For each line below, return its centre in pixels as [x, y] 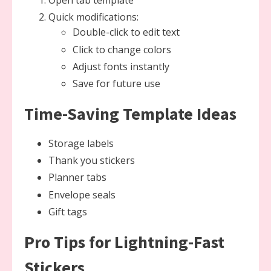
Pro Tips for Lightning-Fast [124, 242]
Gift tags [68, 211]
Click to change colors [122, 49]
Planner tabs [77, 178]
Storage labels [81, 143]
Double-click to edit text [126, 32]
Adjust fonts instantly [121, 66]
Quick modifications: [93, 17]
